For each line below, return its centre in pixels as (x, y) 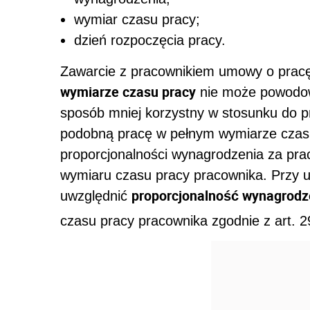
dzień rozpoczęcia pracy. (150, 40)
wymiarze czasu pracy (128, 91)
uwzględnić (96, 195)
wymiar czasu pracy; (137, 19)
